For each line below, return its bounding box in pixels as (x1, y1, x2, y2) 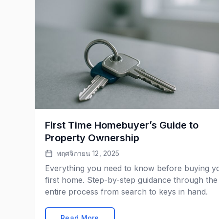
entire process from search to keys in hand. (45, 187, 208, 197)
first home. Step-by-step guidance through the (45, 175, 218, 185)
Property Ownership (45, 132, 139, 144)
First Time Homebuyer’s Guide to (45, 119, 198, 131)
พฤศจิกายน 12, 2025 (57, 149, 120, 157)
